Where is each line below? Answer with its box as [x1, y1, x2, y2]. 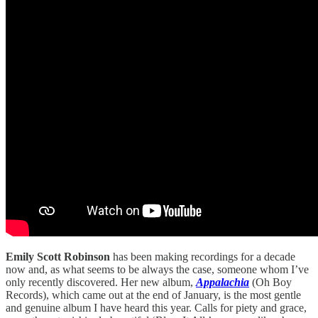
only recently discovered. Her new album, [6, 275, 196, 288]
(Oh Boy [252, 275, 292, 288]
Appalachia [196, 275, 249, 288]
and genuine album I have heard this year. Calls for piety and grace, [6, 301, 307, 314]
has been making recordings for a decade [113, 250, 295, 263]
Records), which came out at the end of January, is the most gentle [6, 288, 301, 301]
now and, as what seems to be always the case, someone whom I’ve [6, 263, 309, 275]
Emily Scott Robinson [6, 250, 113, 263]
